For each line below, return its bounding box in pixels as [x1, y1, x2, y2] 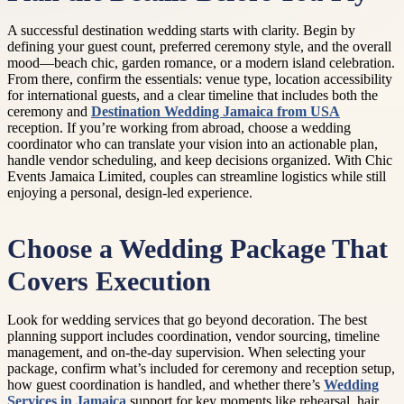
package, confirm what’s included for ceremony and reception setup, [7, 361, 395, 377]
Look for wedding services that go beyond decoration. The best [7, 312, 367, 328]
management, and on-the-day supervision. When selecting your [7, 344, 365, 361]
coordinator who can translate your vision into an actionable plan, [7, 136, 378, 151]
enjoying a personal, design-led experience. [7, 185, 252, 200]
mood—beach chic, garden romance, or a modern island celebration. [7, 55, 395, 70]
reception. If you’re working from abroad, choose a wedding [7, 120, 351, 135]
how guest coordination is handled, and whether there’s [7, 377, 324, 393]
